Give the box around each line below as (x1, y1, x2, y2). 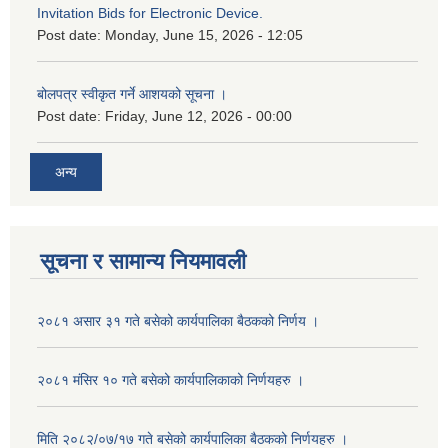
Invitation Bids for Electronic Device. (37, 4, 263, 21)
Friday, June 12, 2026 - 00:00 (105, 107, 292, 124)
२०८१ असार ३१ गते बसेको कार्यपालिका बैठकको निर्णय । (37, 313, 319, 330)
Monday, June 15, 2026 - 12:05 (105, 26, 303, 43)
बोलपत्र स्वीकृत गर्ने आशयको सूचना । (37, 85, 227, 102)
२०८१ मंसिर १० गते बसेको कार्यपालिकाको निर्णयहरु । (37, 372, 304, 389)
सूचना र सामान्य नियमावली (40, 249, 246, 275)
